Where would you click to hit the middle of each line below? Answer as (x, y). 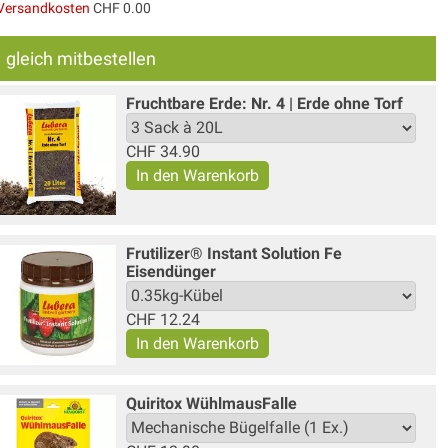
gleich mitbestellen (80, 58)
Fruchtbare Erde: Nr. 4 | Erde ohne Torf (264, 103)
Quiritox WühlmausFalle (211, 403)
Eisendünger (170, 271)
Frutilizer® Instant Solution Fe (233, 253)
